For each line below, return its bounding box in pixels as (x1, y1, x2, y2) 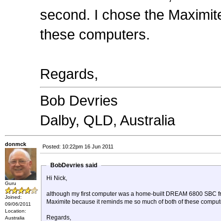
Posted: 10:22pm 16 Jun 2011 (42, 144, 113, 149)
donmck (5, 141, 26, 147)
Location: (5, 208, 26, 214)
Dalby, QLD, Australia (40, 112, 175, 128)
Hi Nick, (46, 175, 69, 182)
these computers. (40, 27, 150, 42)
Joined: (5, 194, 22, 200)
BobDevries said (47, 162, 100, 169)
